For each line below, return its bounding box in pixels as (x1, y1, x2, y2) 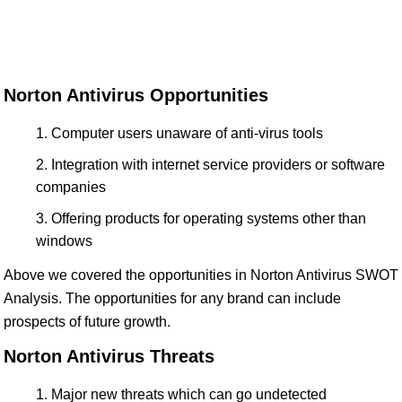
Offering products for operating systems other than (51, 211, 366, 227)
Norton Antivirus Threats (4, 346, 214, 367)
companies (36, 179, 106, 196)
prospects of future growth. (4, 314, 170, 330)
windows (36, 233, 92, 249)
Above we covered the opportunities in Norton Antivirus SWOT (4, 267, 398, 284)
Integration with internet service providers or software (51, 157, 385, 173)
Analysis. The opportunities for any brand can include (4, 291, 341, 307)
